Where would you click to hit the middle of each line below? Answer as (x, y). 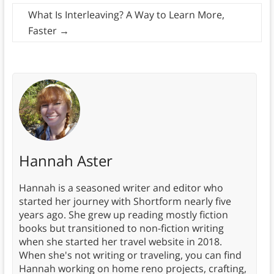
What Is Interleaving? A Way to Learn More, (126, 15)
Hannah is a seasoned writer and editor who (121, 188)
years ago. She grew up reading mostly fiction (123, 215)
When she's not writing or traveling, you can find (130, 255)
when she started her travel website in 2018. (120, 242)
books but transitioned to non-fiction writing (121, 228)
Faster (43, 31)
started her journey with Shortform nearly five (125, 202)
